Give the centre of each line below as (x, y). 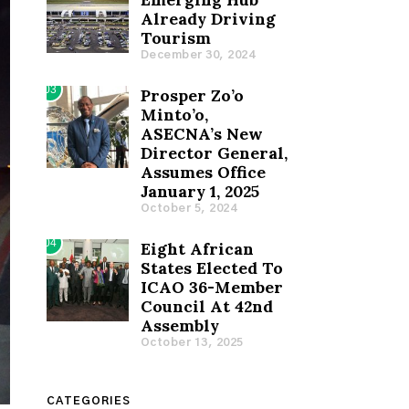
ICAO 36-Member (211, 288)
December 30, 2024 (198, 56)
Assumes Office (203, 173)
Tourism (175, 38)
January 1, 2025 (199, 192)
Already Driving (208, 19)
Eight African (197, 249)
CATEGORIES (89, 401)
